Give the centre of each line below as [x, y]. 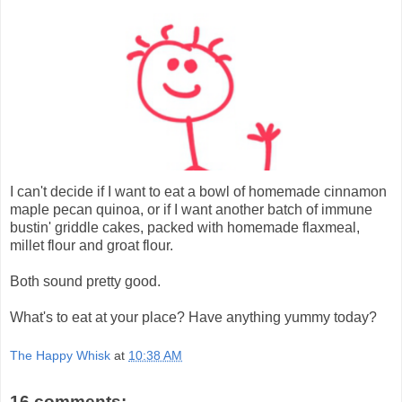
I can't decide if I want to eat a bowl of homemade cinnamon [198, 191]
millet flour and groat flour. [92, 245]
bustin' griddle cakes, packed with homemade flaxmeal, [185, 227]
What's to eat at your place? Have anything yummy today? [193, 317]
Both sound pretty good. [85, 281]
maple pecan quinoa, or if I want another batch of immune [191, 209]
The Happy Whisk [60, 356]
